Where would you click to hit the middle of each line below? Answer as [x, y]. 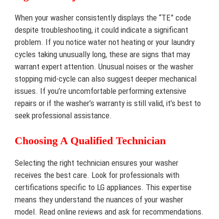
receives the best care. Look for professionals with [97, 175]
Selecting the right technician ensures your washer [97, 163]
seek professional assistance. [63, 116]
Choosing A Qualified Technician [90, 140]
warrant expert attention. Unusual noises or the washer [104, 67]
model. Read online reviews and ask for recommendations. [109, 211]
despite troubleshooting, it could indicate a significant [101, 30]
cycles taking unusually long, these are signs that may [102, 55]
